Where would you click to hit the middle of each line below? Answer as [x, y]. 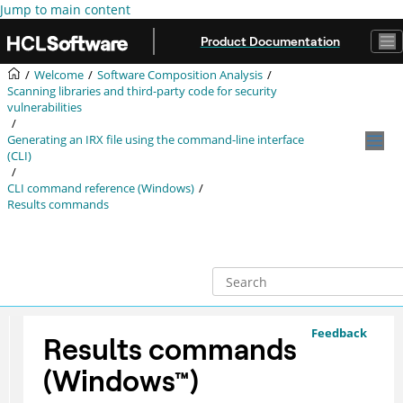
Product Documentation [270, 41]
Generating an [46, 140]
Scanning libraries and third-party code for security [142, 91]
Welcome [58, 75]
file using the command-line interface [203, 140]
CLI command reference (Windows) [100, 188]
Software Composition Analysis [179, 75]
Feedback [339, 333]
